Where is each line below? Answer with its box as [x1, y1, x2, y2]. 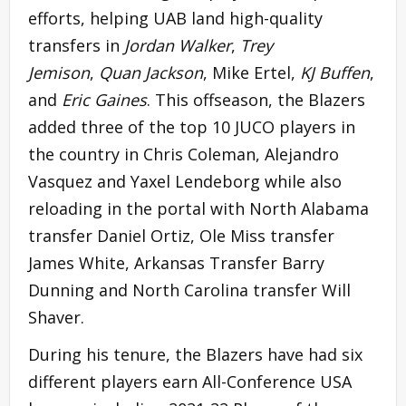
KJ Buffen [300, 61, 370, 83]
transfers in [28, 34, 124, 56]
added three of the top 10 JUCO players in [28, 115, 355, 138]
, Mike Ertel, [203, 61, 300, 83]
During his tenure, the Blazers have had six [28, 343, 362, 365]
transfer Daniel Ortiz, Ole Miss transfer [28, 224, 334, 246]
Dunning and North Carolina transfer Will [28, 278, 351, 301]
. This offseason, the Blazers [147, 88, 365, 111]
